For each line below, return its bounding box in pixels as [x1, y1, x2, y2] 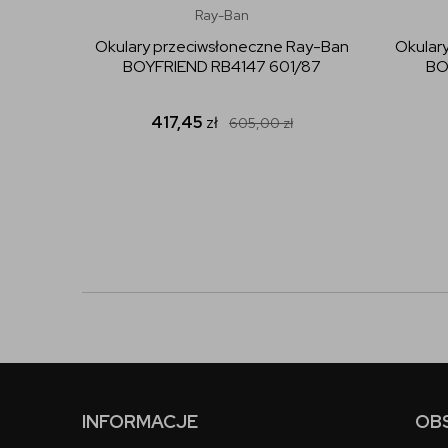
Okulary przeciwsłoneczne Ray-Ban [95, 35, 349, 57]
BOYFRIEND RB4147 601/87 [123, 55, 321, 77]
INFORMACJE [82, 409, 198, 433]
